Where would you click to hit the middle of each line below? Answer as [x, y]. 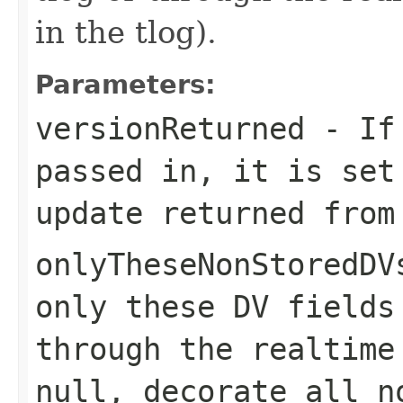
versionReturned [170, 128]
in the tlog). [126, 32]
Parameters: [125, 84]
